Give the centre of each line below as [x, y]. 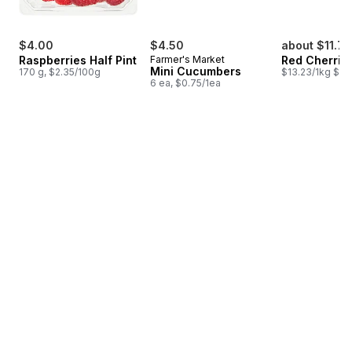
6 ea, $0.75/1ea [185, 82]
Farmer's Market [187, 59]
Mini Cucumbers [196, 71]
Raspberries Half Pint [78, 60]
